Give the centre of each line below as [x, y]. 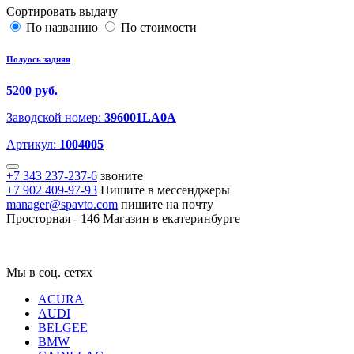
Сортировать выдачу [62, 12]
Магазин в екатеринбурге [171, 219]
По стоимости [159, 28]
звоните [122, 176]
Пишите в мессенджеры [165, 190]
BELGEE [63, 328]
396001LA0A [140, 118]
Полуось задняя [38, 60]
